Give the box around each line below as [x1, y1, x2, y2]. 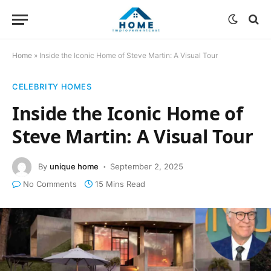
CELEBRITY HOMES [12, 82, 92, 91]
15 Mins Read [95, 179, 145, 189]
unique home [50, 161, 99, 171]
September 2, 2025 [110, 161, 183, 171]
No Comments [23, 179, 77, 189]
